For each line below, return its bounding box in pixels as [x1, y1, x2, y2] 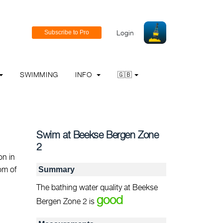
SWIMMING [19, 70, 58, 79]
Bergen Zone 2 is [36, 197, 97, 206]
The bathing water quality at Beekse [36, 183, 158, 192]
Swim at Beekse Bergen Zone [36, 129, 159, 140]
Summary [38, 165, 75, 174]
